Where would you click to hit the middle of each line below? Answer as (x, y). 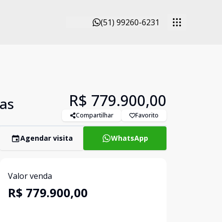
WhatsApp (129, 138)
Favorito (147, 115)
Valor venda (30, 176)
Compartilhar (95, 115)
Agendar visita (46, 138)
